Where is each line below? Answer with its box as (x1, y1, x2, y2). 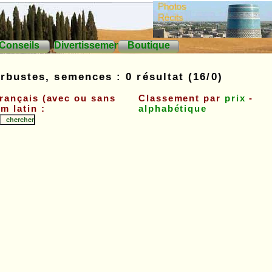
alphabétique (138, 103, 208, 114)
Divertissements (53, 40, 129, 50)
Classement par (138, 93, 225, 103)
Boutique (127, 40, 170, 50)
